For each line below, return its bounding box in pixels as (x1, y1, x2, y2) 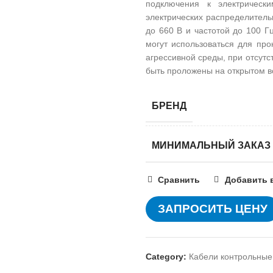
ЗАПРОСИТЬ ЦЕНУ (158, 202, 268, 215)
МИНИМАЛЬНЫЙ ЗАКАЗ (152, 140, 271, 151)
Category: (146, 251, 186, 261)
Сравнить (158, 174, 200, 185)
